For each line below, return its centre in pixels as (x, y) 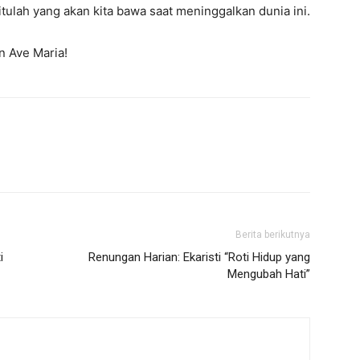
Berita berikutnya (273, 235)
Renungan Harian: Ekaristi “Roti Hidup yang (199, 257)
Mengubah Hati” (269, 274)
